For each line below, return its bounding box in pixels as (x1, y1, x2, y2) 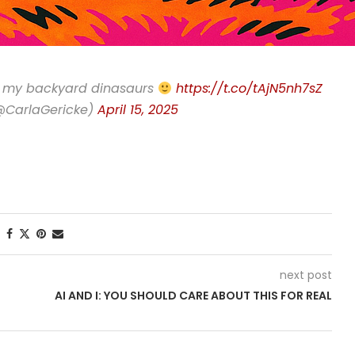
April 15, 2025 (97, 101, 178, 119)
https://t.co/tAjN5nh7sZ (176, 79, 323, 97)
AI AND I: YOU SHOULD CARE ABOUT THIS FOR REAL (54, 288, 332, 303)
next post (279, 267, 332, 283)
